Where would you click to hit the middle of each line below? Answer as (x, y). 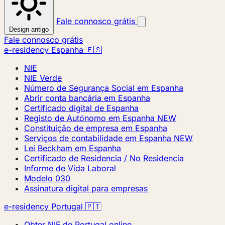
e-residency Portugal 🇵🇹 (53, 206)
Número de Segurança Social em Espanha (104, 88)
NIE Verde (43, 78)
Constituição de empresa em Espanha (96, 128)
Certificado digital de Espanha (81, 108)
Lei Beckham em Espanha (73, 148)
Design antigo (29, 29)
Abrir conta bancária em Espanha (87, 98)
